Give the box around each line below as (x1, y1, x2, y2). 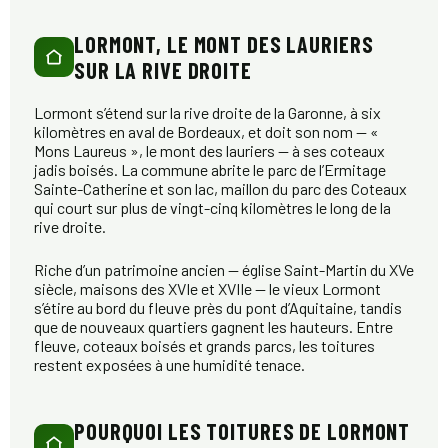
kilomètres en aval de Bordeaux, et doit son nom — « (34, 122, 379, 142)
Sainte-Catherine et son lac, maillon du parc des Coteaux (34, 179, 407, 199)
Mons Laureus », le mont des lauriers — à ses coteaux (34, 141, 385, 161)
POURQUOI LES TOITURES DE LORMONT (74, 418, 411, 445)
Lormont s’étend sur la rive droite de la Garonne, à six (34, 103, 381, 123)
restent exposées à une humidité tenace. (34, 355, 305, 375)
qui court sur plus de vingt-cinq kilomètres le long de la (34, 198, 391, 218)
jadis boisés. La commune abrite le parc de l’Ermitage (34, 160, 386, 180)
